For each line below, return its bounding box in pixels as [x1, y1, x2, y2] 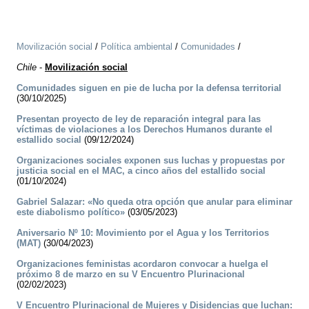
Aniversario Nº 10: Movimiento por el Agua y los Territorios [17, 228, 269, 239]
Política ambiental [101, 41, 172, 52]
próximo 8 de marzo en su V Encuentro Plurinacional [17, 269, 245, 280]
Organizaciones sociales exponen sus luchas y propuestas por [17, 155, 285, 166]
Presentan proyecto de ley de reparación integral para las [17, 114, 261, 125]
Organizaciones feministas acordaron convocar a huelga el [17, 259, 268, 270]
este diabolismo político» [17, 207, 125, 218]
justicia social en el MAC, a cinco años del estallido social [17, 166, 266, 177]
